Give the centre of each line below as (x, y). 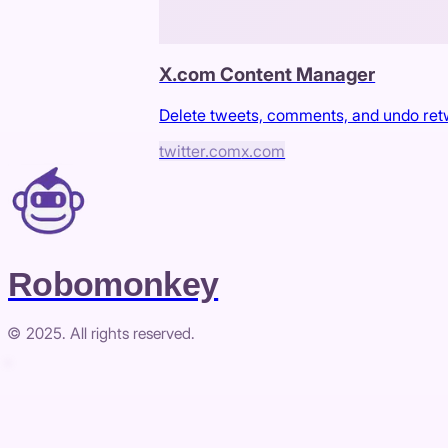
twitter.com (200, 150)
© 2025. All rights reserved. (101, 334)
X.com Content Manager (267, 74)
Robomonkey (113, 284)
